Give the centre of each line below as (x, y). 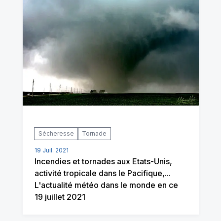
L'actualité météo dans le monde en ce (106, 185)
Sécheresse (56, 133)
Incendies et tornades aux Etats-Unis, (103, 161)
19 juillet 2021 (60, 197)
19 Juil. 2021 (51, 150)
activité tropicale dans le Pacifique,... (102, 173)
